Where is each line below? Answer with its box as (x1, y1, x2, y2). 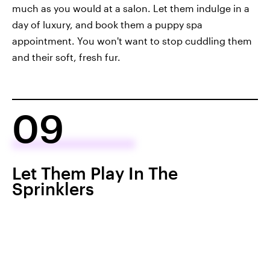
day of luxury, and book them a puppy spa (12, 19, 202, 31)
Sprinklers (12, 179, 94, 199)
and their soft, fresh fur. (12, 51, 121, 63)
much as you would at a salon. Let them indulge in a (12, 2, 250, 14)
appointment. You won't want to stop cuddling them (12, 35, 252, 47)
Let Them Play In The (12, 163, 178, 183)
